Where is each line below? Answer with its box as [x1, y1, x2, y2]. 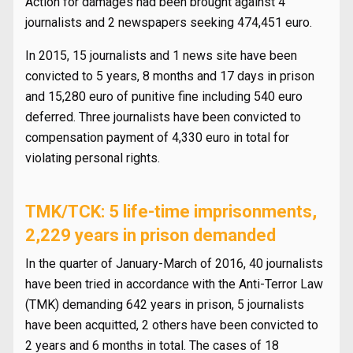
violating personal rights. [25, 150, 160, 165]
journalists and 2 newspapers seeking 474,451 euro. [25, 15, 312, 30]
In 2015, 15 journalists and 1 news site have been [25, 48, 297, 63]
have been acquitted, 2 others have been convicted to [25, 318, 318, 333]
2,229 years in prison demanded [25, 225, 276, 245]
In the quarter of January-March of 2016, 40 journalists [25, 256, 323, 271]
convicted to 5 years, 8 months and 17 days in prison [25, 69, 314, 84]
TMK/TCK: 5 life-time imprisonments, [25, 202, 317, 221]
